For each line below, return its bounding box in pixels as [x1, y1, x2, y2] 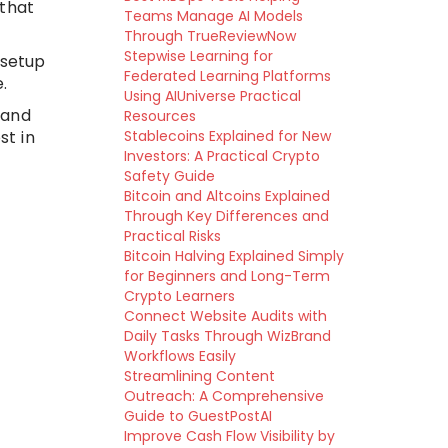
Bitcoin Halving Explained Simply [123, 246, 344, 266]
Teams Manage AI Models [123, 6, 303, 26]
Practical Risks [123, 226, 221, 246]
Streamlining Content [123, 366, 275, 386]
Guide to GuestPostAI [123, 406, 272, 426]
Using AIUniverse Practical [123, 86, 301, 106]
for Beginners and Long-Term [123, 266, 330, 286]
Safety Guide [123, 166, 215, 186]
